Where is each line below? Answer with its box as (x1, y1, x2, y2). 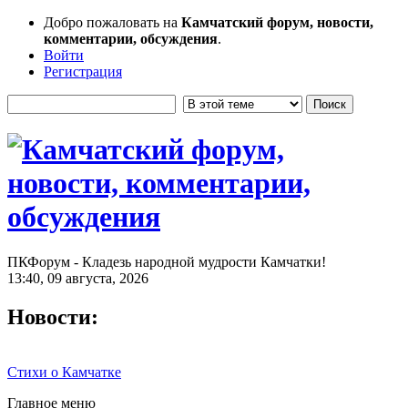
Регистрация (44, 64, 122, 79)
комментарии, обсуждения (44, 31, 218, 46)
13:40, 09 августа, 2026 (7, 270, 148, 286)
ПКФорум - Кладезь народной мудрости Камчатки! (7, 253, 326, 270)
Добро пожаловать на (44, 15, 181, 30)
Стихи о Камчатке (7, 363, 121, 380)
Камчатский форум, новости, (181, 15, 373, 30)
